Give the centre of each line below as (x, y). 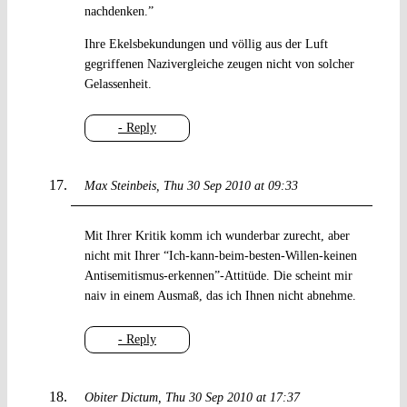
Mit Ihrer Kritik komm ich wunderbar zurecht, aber (217, 236)
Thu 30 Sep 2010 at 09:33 (230, 186)
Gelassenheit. (118, 84)
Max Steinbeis (120, 186)
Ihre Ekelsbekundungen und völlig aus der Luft (206, 45)
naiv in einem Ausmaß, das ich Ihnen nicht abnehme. (220, 296)
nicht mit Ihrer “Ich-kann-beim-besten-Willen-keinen (220, 256)
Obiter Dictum (121, 398)
